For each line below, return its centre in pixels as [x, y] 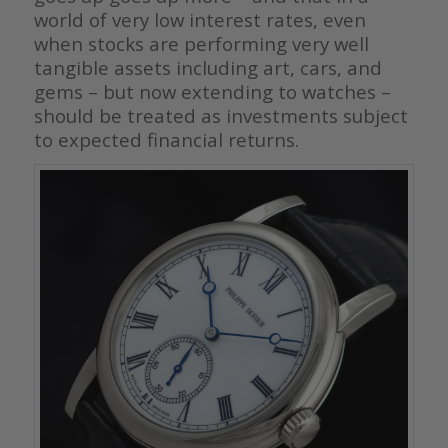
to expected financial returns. [166, 139]
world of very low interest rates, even [199, 19]
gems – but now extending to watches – [212, 91]
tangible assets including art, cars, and [207, 67]
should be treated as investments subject [220, 115]
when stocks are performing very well [201, 43]
